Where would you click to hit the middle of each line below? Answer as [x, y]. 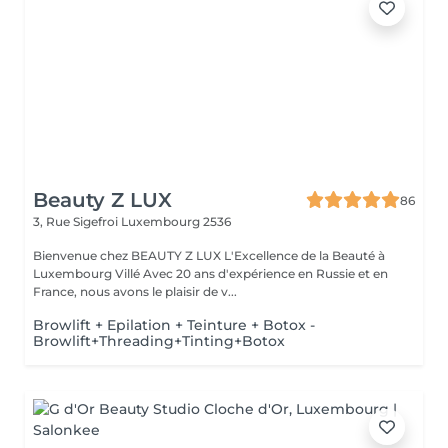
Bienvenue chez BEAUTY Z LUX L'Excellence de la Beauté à [209, 255]
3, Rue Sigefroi [77, 221]
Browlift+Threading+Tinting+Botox [159, 341]
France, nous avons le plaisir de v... [135, 291]
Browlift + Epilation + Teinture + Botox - [174, 325]
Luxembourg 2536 [176, 221]
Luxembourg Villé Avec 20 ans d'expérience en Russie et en [88, 273]
